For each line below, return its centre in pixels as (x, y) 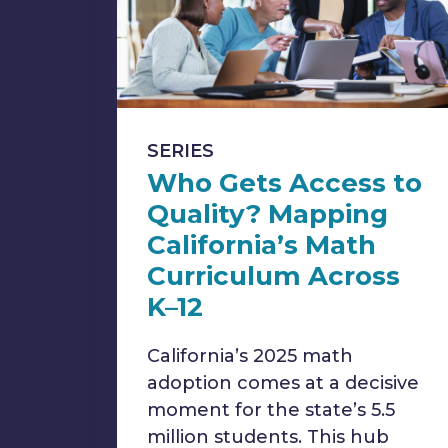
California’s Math (261, 245)
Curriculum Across (273, 276)
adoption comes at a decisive (283, 383)
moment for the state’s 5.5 (271, 410)
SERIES (180, 151)
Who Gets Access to (284, 183)
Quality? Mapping (267, 214)
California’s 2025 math (250, 356)
